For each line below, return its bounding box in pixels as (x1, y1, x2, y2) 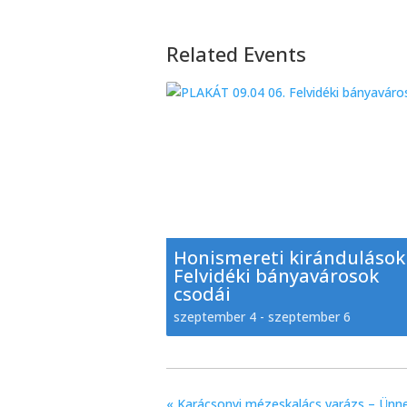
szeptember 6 (268, 308, 351, 325)
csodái (174, 282, 231, 306)
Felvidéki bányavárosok (174, 263, 379, 288)
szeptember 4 (174, 308, 256, 325)
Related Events (166, 40, 306, 67)
